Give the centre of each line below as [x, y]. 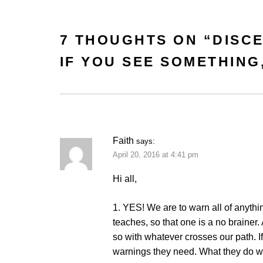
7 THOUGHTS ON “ [136, 40]
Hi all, [125, 178]
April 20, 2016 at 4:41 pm [156, 154]
